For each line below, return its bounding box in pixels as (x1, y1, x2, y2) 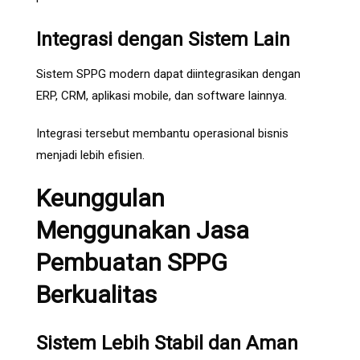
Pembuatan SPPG (36, 248, 227, 277)
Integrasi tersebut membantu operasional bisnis (36, 126, 288, 141)
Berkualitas (36, 280, 157, 309)
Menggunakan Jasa (36, 216, 249, 245)
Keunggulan (36, 184, 165, 213)
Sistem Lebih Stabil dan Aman (36, 332, 298, 355)
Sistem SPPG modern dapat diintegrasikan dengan (36, 67, 301, 82)
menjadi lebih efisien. (36, 148, 145, 163)
